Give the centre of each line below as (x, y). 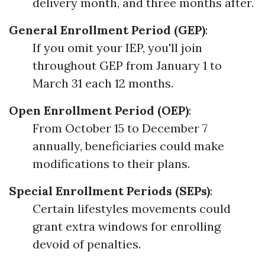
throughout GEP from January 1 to (127, 65)
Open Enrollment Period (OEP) (99, 110)
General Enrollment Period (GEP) (107, 30)
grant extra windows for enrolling (127, 226)
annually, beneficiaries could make (128, 146)
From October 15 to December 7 (120, 128)
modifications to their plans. (111, 164)
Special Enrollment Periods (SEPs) (109, 191)
